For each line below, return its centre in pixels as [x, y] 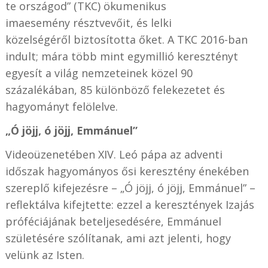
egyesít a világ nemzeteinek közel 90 [99, 73]
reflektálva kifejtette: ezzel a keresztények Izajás [130, 204]
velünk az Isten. [46, 255]
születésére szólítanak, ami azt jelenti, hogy [118, 238]
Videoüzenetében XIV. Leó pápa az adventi [114, 154]
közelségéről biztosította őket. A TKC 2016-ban [126, 39]
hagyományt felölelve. [61, 106]
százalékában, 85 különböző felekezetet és [115, 89]
